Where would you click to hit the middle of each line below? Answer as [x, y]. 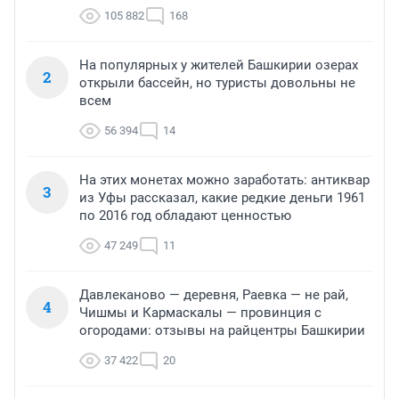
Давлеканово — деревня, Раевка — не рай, [214, 294]
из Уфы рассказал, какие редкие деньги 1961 [222, 197]
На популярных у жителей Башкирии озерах [219, 65]
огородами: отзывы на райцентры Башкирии [222, 330]
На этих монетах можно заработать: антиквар [224, 179]
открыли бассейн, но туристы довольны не [217, 82]
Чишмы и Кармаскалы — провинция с [200, 312]
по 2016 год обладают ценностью [185, 215]
